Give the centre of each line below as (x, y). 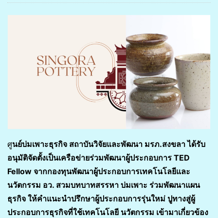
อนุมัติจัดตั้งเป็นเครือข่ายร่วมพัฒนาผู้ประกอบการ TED (99, 157)
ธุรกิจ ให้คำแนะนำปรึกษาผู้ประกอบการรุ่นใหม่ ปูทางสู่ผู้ (101, 198)
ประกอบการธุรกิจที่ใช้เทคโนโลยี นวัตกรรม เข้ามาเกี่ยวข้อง (108, 212)
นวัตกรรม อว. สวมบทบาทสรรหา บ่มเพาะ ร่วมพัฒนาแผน (104, 185)
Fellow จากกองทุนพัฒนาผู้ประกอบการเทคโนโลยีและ (99, 171)
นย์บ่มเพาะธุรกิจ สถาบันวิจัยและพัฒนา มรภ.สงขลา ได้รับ (109, 144)
